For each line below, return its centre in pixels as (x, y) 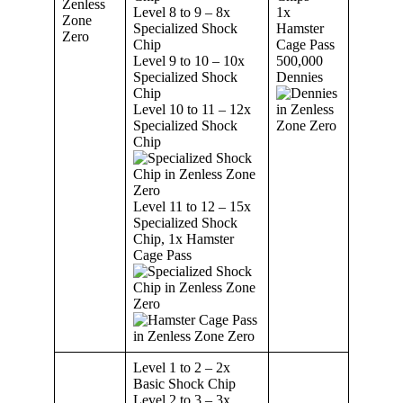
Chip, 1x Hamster (184, 238)
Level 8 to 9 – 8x (182, 12)
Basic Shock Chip (184, 383)
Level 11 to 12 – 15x (192, 206)
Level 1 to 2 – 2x (182, 367)
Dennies (300, 76)
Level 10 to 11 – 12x (192, 109)
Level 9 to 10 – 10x (189, 60)
